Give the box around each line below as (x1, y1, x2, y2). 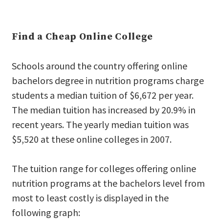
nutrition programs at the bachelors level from (12, 176, 205, 189)
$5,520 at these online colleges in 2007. (12, 132, 172, 145)
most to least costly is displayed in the (12, 191, 169, 204)
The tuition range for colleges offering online (12, 162, 196, 175)
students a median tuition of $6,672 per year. (12, 88, 194, 101)
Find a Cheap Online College (12, 30, 153, 43)
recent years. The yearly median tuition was (12, 118, 189, 131)
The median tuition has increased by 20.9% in (12, 103, 196, 116)
